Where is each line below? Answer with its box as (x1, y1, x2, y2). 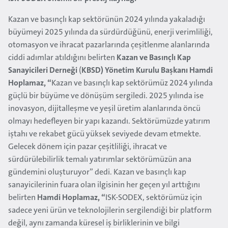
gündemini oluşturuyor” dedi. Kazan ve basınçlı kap (8, 168, 186, 177)
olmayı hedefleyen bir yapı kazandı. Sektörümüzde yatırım (8, 118, 210, 126)
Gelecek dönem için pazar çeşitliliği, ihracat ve (8, 143, 167, 151)
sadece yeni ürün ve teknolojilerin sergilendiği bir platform (8, 207, 212, 215)
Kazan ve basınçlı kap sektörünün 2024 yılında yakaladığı (8, 16, 205, 24)
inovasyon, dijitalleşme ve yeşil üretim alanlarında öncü (8, 105, 201, 113)
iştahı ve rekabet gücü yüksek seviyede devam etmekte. (8, 130, 201, 138)
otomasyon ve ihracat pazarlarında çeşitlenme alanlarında (8, 41, 210, 49)
